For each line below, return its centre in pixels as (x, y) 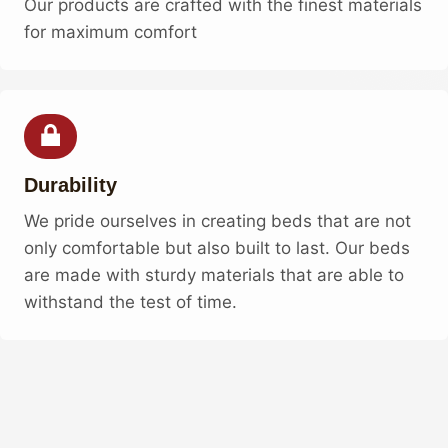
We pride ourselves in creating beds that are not (217, 220)
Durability (70, 184)
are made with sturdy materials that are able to (214, 274)
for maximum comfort (110, 31)
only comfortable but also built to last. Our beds (217, 247)
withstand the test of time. (130, 301)
